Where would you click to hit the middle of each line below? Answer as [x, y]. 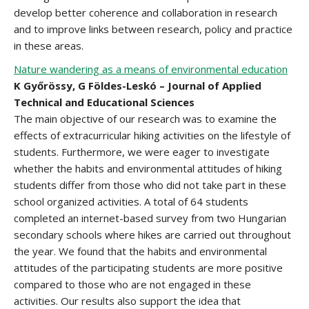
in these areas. [49, 46]
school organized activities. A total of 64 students [131, 201]
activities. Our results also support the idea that [127, 301]
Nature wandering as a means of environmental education [151, 69]
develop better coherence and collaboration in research [146, 12]
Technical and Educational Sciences [104, 102]
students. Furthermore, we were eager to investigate [142, 152]
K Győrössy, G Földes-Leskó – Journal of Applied [138, 86]
